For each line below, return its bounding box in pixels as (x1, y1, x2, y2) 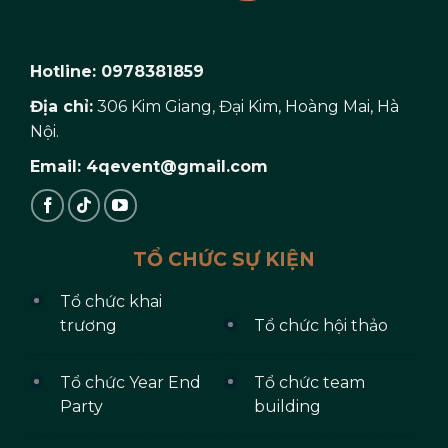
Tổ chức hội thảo (254, 316, 389, 336)
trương (59, 316, 117, 336)
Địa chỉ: (29, 96, 93, 116)
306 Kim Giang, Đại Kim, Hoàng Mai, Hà (92, 96, 399, 116)
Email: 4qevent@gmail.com (29, 156, 268, 176)
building (254, 397, 322, 417)
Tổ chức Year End (59, 373, 201, 393)
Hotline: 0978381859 (29, 61, 204, 81)
